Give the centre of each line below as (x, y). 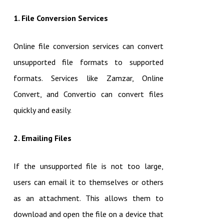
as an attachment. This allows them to (88, 198)
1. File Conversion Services (60, 18)
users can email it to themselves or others (88, 182)
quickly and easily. (42, 110)
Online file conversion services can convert (88, 46)
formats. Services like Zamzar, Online (88, 78)
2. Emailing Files (42, 138)
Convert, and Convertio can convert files (88, 94)
